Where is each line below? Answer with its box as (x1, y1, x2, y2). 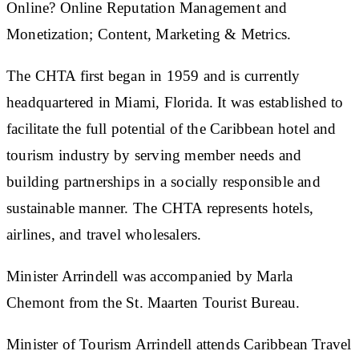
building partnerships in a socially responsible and (6, 172, 321, 190)
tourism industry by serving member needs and (6, 146, 302, 163)
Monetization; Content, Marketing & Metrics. (6, 25, 292, 42)
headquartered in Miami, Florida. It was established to (6, 93, 344, 111)
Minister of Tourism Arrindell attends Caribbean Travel (6, 335, 352, 353)
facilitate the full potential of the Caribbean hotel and (6, 119, 337, 137)
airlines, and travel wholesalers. (6, 225, 202, 243)
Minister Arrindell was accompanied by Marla (6, 267, 293, 284)
